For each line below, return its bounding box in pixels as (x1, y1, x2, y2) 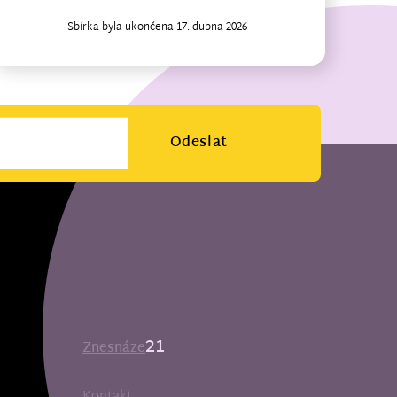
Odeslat (169, 129, 228, 156)
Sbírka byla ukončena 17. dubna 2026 (66, 17, 247, 37)
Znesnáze (82, 337, 145, 362)
